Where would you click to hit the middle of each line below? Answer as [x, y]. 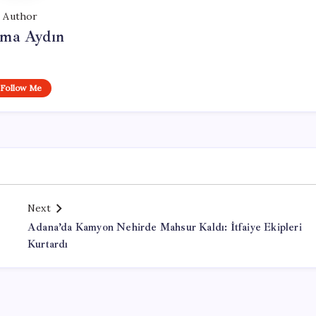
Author [20, 16]
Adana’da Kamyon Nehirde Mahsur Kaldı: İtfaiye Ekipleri [165, 227]
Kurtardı [48, 244]
